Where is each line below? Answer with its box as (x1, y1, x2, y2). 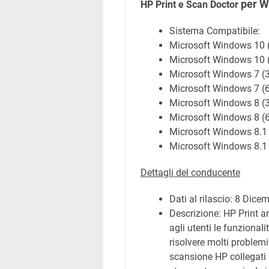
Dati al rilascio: (169, 193, 235, 205)
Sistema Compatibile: (169, 25, 262, 37)
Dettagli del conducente (141, 167, 240, 178)
